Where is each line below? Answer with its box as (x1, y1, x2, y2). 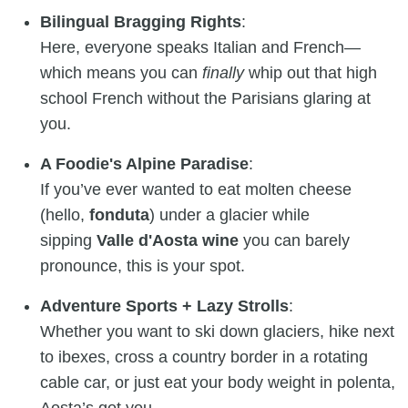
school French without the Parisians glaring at (40, 88, 371, 107)
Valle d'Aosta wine (97, 230, 239, 250)
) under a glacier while (149, 205, 310, 224)
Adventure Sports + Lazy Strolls (40, 296, 289, 315)
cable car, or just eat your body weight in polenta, (40, 372, 395, 392)
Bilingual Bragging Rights (40, 12, 241, 31)
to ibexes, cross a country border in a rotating (40, 347, 368, 366)
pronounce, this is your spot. (40, 256, 245, 275)
